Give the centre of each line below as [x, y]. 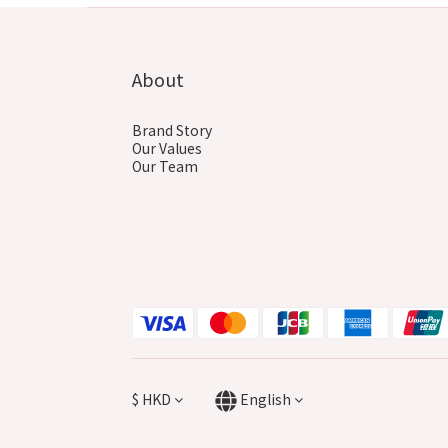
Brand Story [172, 129]
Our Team [165, 165]
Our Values [167, 147]
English [265, 399]
